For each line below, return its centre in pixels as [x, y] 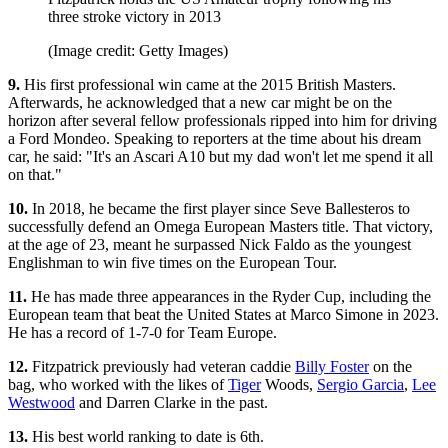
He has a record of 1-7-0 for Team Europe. [142, 332]
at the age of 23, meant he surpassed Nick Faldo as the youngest [209, 244]
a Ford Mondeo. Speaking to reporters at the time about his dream [214, 138]
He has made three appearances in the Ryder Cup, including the [229, 296]
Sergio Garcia [360, 384]
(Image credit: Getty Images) [138, 50]
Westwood [41, 402]
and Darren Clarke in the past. [171, 402]
